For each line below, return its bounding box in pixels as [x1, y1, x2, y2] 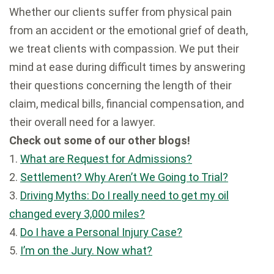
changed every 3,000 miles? [9, 207, 145, 221]
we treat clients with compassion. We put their [9, 42, 239, 56]
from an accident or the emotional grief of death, [9, 24, 248, 37]
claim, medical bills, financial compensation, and [9, 97, 244, 111]
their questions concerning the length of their [9, 79, 232, 92]
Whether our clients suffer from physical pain [9, 6, 232, 19]
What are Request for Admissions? [20, 152, 192, 166]
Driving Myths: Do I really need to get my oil [20, 189, 229, 202]
